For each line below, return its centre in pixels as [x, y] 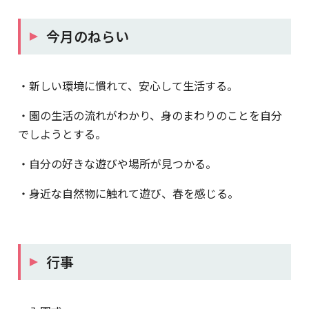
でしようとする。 [62, 133]
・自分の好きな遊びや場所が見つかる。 [117, 163]
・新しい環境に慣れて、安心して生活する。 [128, 85]
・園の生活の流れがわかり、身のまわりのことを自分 [150, 115]
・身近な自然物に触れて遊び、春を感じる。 [128, 193]
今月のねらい [88, 36]
